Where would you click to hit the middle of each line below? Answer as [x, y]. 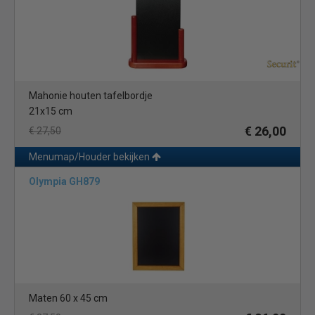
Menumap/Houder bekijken [90, 157]
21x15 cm [51, 111]
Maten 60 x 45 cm [68, 298]
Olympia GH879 [64, 181]
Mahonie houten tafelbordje [91, 96]
